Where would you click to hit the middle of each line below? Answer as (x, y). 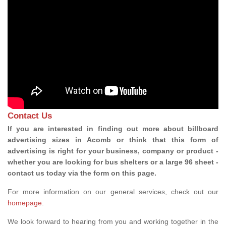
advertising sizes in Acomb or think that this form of (113, 139)
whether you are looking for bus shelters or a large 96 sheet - (113, 162)
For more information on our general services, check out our (113, 191)
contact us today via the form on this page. (83, 173)
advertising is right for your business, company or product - (113, 151)
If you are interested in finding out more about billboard (113, 128)
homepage (25, 203)
